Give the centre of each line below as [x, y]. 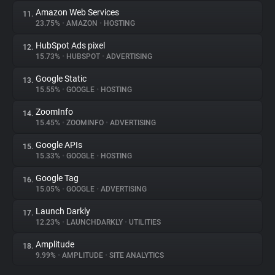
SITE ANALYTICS [136, 255]
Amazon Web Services [77, 12]
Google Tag [57, 178]
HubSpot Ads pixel [70, 45]
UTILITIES [144, 222]
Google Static [61, 79]
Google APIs [59, 145]
